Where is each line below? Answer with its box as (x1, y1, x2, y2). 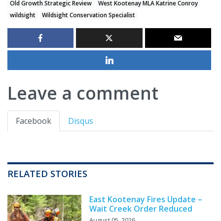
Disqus (68, 115, 93, 127)
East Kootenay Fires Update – (89, 194, 202, 205)
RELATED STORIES (7, 167, 87, 180)
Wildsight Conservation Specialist (42, 11, 136, 20)
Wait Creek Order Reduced (89, 203, 192, 215)
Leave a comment (7, 81, 158, 105)
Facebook (16, 115, 51, 127)
